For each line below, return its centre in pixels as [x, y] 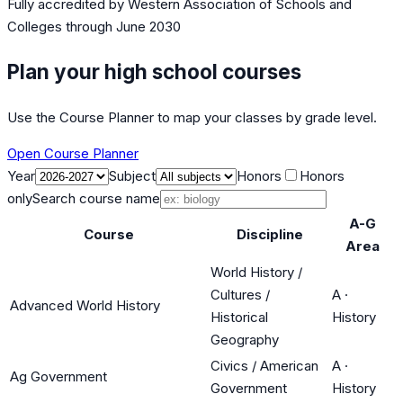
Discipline [269, 234]
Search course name [96, 198]
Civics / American [264, 365]
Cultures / [240, 294]
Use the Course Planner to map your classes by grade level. [192, 117]
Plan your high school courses [154, 71]
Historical [239, 317]
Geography [245, 339]
